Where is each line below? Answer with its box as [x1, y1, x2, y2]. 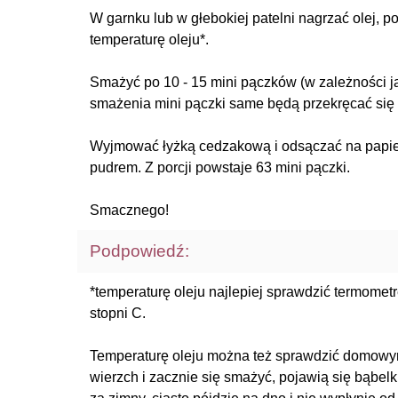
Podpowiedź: [90, 242, 189, 260]
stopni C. [90, 306, 146, 321]
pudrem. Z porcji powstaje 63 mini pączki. [90, 160, 350, 175]
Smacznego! [90, 203, 169, 218]
